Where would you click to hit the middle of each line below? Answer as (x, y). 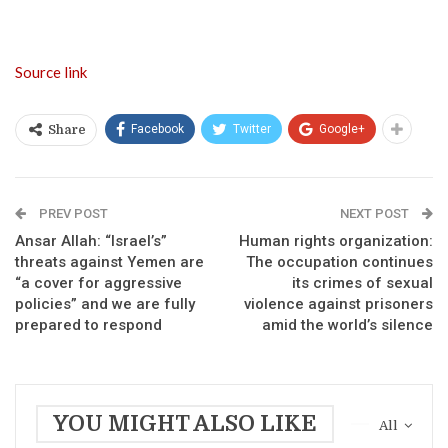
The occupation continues (339, 261)
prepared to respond (88, 324)
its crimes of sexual (362, 282)
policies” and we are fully (105, 303)
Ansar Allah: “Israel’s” (91, 240)
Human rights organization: (336, 240)
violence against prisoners (338, 303)
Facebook (157, 128)
